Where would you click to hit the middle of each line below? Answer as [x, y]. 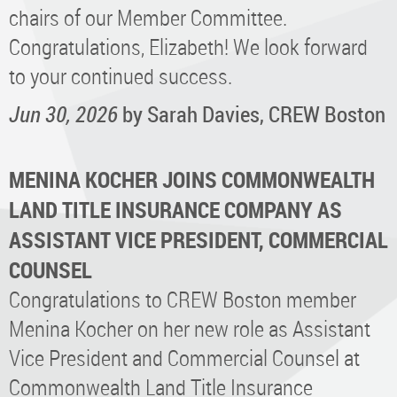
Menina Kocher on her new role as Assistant [190, 328]
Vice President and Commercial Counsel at [184, 357]
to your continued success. [121, 75]
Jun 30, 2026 [63, 113]
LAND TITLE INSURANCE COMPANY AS [175, 209]
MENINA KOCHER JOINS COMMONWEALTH [192, 179]
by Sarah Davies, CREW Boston [254, 113]
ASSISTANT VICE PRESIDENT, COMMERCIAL [198, 239]
